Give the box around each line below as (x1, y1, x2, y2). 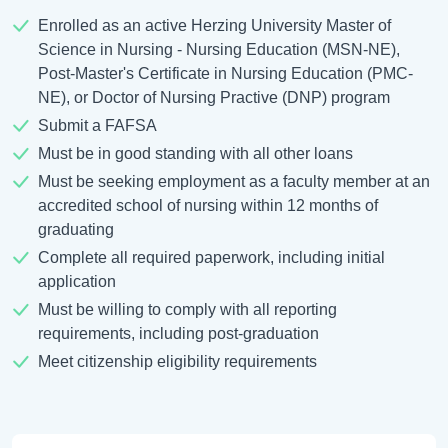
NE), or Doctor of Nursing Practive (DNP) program (37, 89, 390, 107)
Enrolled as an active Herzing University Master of (37, 17, 391, 35)
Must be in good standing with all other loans (37, 145, 353, 163)
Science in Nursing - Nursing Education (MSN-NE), (37, 41, 400, 59)
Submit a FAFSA (37, 117, 157, 135)
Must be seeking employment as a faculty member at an (37, 173, 430, 191)
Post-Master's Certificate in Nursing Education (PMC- (37, 65, 413, 83)
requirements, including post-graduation (37, 325, 319, 343)
